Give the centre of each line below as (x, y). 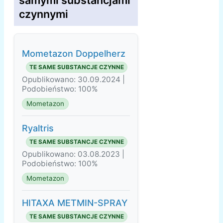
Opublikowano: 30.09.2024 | (73, 80)
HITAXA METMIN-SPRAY (75, 203)
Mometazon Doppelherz (74, 54)
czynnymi (44, 14)
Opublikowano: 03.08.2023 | (73, 154)
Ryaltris (38, 128)
